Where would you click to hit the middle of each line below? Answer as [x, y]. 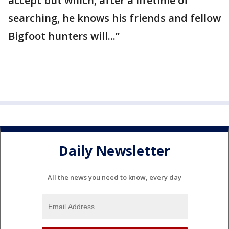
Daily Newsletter [114, 151]
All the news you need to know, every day [114, 177]
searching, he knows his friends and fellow [114, 18]
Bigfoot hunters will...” [64, 36]
